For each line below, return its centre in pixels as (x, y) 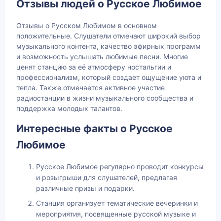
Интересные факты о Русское (94, 128)
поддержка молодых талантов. (69, 108)
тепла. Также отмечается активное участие (91, 87)
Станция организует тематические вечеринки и (117, 203)
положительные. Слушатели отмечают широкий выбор (109, 36)
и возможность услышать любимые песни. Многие (102, 56)
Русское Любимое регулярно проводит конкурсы (120, 167)
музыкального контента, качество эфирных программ (109, 46)
